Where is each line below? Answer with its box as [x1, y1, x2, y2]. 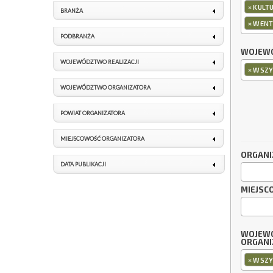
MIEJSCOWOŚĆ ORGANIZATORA [60, 135, 144, 142]
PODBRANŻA [60, 33, 94, 40]
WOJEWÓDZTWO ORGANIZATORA [60, 84, 151, 91]
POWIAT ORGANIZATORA [60, 110, 125, 116]
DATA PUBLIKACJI [60, 161, 106, 168]
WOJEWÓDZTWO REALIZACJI [60, 58, 139, 65]
